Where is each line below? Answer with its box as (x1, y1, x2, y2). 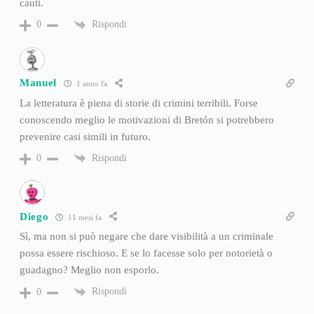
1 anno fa (74, 79, 108, 88)
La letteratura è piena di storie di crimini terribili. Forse (19, 97, 258, 109)
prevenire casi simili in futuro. (19, 130, 151, 142)
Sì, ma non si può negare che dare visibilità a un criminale (19, 231, 273, 243)
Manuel (19, 77, 57, 89)
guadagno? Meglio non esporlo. (19, 264, 159, 276)
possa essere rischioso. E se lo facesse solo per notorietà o (19, 247, 273, 259)
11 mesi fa (66, 212, 102, 221)
